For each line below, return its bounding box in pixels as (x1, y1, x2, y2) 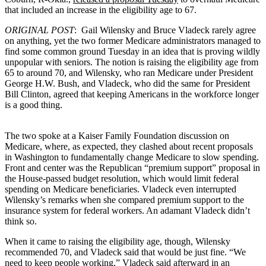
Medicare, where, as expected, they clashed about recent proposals (5, 141, 253, 151)
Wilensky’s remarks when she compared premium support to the (5, 194, 244, 205)
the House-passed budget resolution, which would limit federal (5, 173, 239, 183)
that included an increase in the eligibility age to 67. (5, 4, 197, 15)
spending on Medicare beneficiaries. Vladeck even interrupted (5, 183, 236, 194)
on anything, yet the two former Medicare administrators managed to (5, 35, 261, 46)
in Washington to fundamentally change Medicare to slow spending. (5, 151, 259, 162)
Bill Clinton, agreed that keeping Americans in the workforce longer (5, 88, 259, 99)
